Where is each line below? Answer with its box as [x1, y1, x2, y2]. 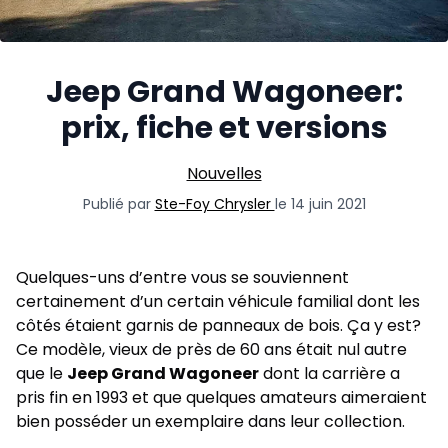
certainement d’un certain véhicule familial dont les [16, 290, 420, 314]
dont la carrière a [259, 362, 400, 386]
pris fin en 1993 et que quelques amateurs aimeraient [16, 386, 427, 410]
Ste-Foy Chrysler [154, 194, 275, 215]
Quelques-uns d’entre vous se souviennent [16, 266, 349, 290]
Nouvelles [186, 162, 262, 186]
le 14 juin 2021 [274, 194, 366, 215]
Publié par [82, 194, 155, 215]
